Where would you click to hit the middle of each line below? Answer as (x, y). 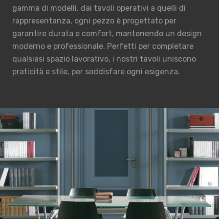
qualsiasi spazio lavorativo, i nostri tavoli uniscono (104, 59)
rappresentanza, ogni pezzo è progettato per (94, 21)
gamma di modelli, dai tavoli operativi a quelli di (99, 8)
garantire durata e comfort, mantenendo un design (107, 33)
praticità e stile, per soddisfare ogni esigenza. (96, 72)
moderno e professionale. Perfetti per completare (103, 46)
